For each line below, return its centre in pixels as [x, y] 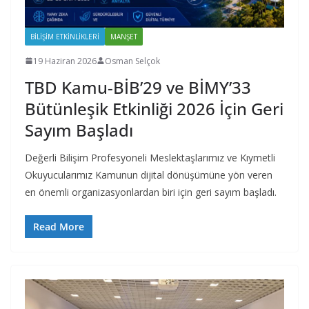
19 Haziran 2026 [65, 61]
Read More [59, 226]
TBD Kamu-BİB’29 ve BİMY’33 [138, 87]
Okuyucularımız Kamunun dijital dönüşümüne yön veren [149, 175]
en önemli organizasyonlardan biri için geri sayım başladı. [151, 192]
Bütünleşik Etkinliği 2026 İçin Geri [154, 108]
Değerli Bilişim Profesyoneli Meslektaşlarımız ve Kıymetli [150, 157]
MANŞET [124, 36]
